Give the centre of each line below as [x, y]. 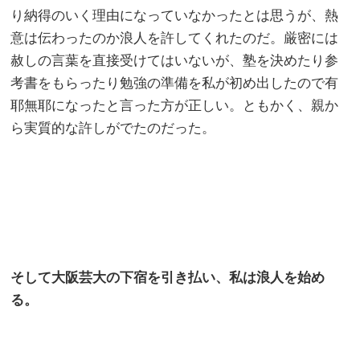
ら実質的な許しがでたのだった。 [113, 128]
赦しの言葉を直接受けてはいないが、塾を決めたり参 [175, 60]
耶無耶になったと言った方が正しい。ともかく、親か [175, 105]
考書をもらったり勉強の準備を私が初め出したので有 [175, 83]
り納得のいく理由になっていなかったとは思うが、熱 [175, 15]
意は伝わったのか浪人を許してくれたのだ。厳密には [175, 38]
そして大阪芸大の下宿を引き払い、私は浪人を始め [168, 277]
